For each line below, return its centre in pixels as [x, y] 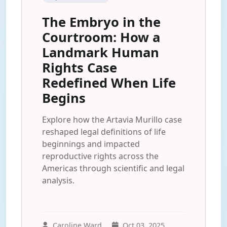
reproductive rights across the [100, 156]
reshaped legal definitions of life [104, 132]
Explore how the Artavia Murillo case [112, 120]
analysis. [58, 180]
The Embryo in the [101, 22]
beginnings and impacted [91, 144]
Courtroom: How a [101, 37]
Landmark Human [101, 52]
